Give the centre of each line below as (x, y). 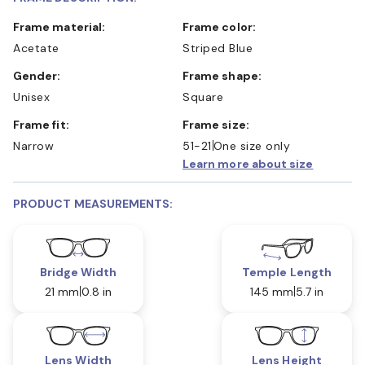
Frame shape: (225, 75)
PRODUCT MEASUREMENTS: (93, 203)
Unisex (31, 97)
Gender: (42, 75)
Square (203, 97)
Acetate (36, 48)
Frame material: (63, 26)
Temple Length (287, 272)
